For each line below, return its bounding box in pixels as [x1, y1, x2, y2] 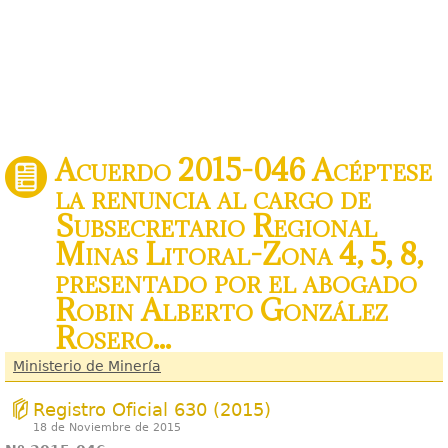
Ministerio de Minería [13, 358, 161, 374]
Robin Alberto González [55, 291, 388, 329]
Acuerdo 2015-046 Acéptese [55, 151, 432, 189]
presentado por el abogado [55, 263, 417, 301]
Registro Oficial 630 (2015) [33, 399, 271, 420]
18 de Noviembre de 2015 [33, 421, 181, 434]
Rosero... [55, 319, 171, 357]
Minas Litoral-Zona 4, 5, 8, [55, 235, 423, 273]
